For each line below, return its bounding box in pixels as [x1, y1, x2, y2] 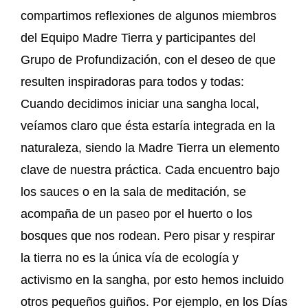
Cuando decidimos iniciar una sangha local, [21, 96, 259, 111]
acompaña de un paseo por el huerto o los [21, 206, 252, 221]
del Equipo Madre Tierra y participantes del [21, 30, 256, 45]
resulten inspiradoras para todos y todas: [21, 74, 244, 89]
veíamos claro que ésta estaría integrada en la [21, 118, 275, 133]
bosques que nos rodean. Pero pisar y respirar [21, 228, 275, 243]
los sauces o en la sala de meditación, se [21, 184, 246, 199]
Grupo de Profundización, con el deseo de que [21, 52, 276, 67]
